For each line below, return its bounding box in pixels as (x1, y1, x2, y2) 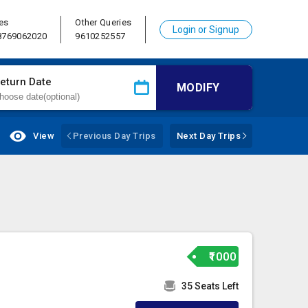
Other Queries (75, 16, 132, 27)
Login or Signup (173, 23, 240, 35)
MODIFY (176, 81, 220, 94)
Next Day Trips (176, 131, 241, 141)
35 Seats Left (181, 280, 239, 291)
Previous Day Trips (72, 131, 156, 141)
